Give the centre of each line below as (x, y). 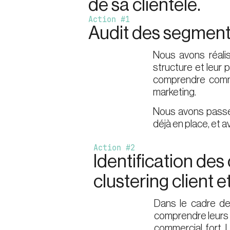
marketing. (175, 92)
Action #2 (114, 148)
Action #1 (109, 19)
